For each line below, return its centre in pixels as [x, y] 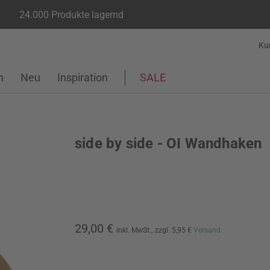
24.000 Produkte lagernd [71, 14]
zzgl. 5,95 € [174, 230]
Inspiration [83, 77]
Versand [207, 230]
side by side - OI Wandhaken [168, 143]
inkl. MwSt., [134, 230]
